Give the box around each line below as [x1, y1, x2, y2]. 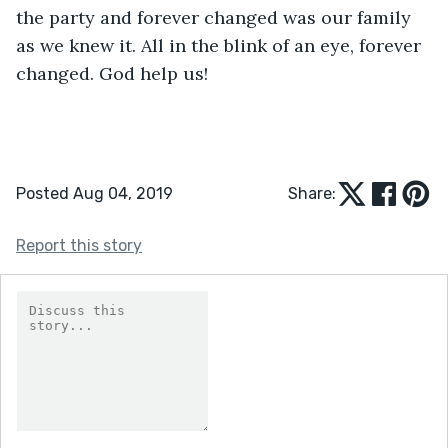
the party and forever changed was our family [16, 5, 416, 29]
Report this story [16, 235, 142, 255]
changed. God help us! [16, 61, 208, 85]
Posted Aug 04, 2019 [16, 183, 173, 203]
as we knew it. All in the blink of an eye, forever [16, 33, 426, 57]
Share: [288, 183, 336, 203]
